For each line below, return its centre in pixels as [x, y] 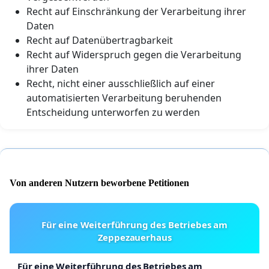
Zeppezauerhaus [134, 237]
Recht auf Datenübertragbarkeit [100, 40]
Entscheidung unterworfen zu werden [113, 112]
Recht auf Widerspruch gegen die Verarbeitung [134, 54]
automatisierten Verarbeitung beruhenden [124, 98]
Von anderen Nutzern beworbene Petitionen [99, 183]
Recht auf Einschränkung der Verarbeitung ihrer [136, 11]
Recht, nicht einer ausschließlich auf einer [121, 83]
